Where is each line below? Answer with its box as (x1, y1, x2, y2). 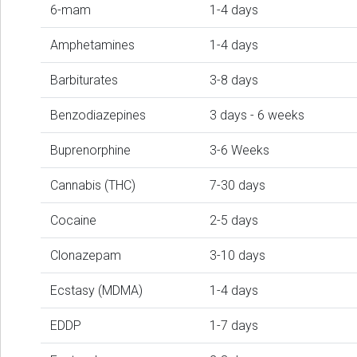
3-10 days (210, 248, 265, 264)
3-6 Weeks (210, 143, 269, 159)
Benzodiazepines (50, 108, 146, 124)
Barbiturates (50, 73, 118, 88)
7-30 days (210, 178, 265, 194)
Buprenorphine (50, 143, 131, 159)
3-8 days (210, 73, 258, 88)
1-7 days (210, 318, 258, 334)
